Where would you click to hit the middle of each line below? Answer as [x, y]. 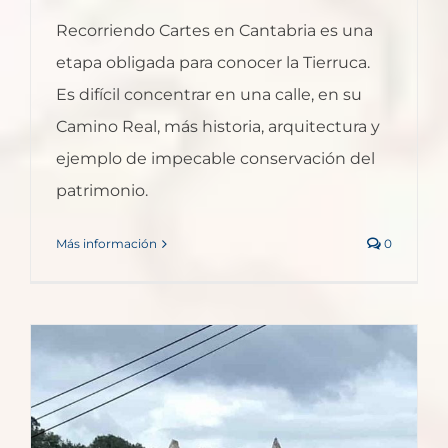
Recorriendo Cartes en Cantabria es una [214, 31]
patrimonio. [102, 191]
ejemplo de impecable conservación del [215, 159]
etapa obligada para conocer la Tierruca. [213, 63]
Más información [106, 244]
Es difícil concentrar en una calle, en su [209, 95]
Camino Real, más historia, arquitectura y [218, 127]
